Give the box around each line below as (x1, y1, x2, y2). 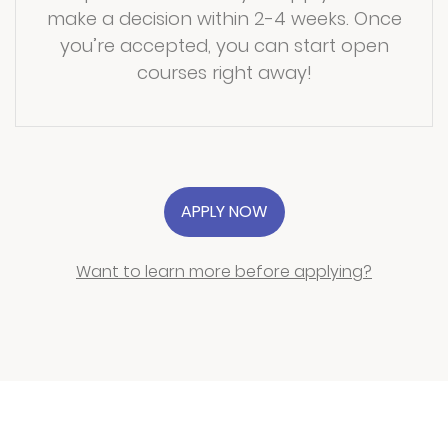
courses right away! (136, 59, 312, 85)
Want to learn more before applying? (76, 259, 372, 283)
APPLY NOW (180, 199, 268, 223)
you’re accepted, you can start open (59, 32, 389, 58)
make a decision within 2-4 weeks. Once (46, 5, 402, 31)
